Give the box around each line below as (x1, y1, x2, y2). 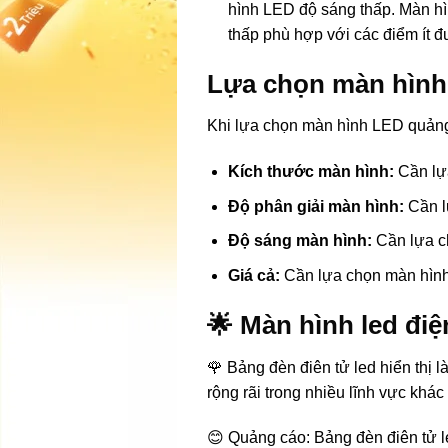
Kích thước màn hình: (227, 163, 394, 181)
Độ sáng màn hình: (227, 232, 372, 250)
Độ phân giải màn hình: (227, 197, 404, 215)
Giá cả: (227, 267, 280, 285)
